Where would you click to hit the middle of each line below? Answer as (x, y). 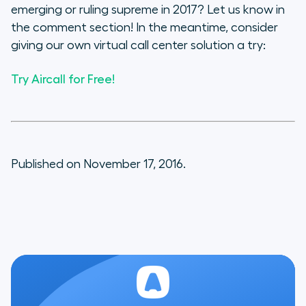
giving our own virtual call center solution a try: (138, 45)
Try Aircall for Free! (63, 80)
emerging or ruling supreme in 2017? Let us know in (148, 10)
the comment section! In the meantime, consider (144, 28)
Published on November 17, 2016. (98, 164)
